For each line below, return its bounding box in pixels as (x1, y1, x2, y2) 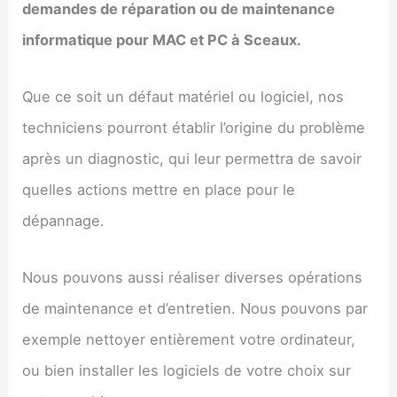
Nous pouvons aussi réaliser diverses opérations (22, 268, 363, 286)
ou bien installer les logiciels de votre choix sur (22, 361, 352, 379)
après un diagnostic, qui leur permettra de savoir (22, 150, 362, 168)
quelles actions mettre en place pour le (22, 181, 296, 199)
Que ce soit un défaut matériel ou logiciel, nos (22, 88, 345, 106)
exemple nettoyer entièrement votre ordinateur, (22, 330, 356, 348)
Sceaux (244, 31, 298, 50)
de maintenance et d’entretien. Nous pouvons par (22, 299, 369, 317)
